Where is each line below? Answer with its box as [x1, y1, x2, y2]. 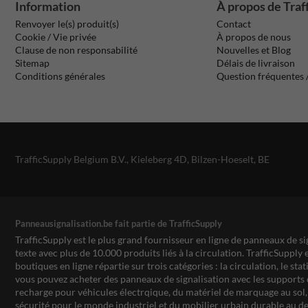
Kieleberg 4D [131, 153, 187, 166]
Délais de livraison [217, 56, 296, 69]
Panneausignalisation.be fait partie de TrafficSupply [15, 217, 222, 229]
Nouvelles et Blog [217, 43, 291, 56]
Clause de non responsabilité [15, 43, 137, 56]
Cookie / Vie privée [15, 30, 96, 43]
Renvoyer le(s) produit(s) [15, 17, 119, 30]
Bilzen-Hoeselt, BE [191, 153, 269, 166]
